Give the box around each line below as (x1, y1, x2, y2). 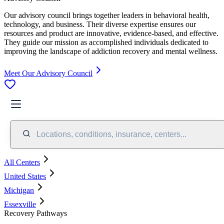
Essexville (4, 199, 36, 208)
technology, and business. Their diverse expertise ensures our (4, 19, 196, 28)
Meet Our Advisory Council (4, 68, 92, 77)
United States (4, 171, 46, 180)
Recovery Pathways (4, 208, 67, 217)
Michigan (4, 185, 34, 194)
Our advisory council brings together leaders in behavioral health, (4, 10, 209, 19)
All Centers (4, 157, 40, 166)
